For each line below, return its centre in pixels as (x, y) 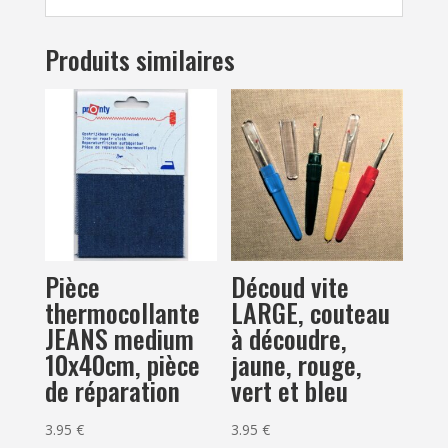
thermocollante (122, 312)
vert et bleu (290, 390)
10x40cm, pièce (122, 364)
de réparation (112, 390)
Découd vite (290, 286)
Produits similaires (139, 59)
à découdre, (289, 338)
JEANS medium (119, 338)
